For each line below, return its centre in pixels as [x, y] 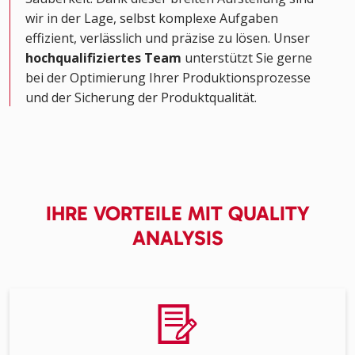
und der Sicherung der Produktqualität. [141, 98]
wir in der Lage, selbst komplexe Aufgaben [152, 19]
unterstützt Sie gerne [247, 58]
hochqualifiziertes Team [103, 58]
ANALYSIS [177, 239]
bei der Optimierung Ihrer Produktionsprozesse [168, 78]
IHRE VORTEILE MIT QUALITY [177, 214]
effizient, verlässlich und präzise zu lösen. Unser [168, 38]
